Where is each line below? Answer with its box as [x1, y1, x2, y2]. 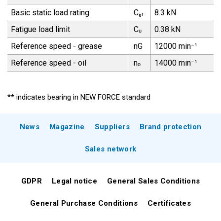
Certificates [147, 199, 191, 208]
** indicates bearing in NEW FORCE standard [7, 93, 150, 102]
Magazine [49, 122, 85, 132]
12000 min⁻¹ [154, 41, 197, 51]
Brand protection [139, 122, 202, 132]
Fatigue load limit [10, 25, 70, 35]
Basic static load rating [10, 8, 89, 18]
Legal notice [52, 177, 98, 186]
